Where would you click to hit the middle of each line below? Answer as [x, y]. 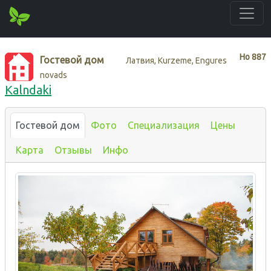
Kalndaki [28, 90]
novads [54, 75]
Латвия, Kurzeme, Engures [177, 60]
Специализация [164, 125]
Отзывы [73, 150]
